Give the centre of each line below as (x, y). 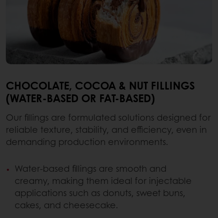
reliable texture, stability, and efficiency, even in (106, 130)
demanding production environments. (87, 142)
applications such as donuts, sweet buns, (100, 193)
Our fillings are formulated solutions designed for (108, 118)
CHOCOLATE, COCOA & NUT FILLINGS (100, 85)
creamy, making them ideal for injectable (103, 181)
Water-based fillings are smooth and (91, 169)
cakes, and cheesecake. (66, 205)
